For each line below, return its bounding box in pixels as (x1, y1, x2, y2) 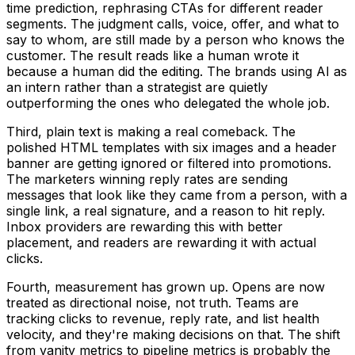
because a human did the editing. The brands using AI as (6, 63, 347, 80)
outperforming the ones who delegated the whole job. (6, 95, 330, 112)
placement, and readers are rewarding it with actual (6, 235, 316, 251)
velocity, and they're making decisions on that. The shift (6, 326, 340, 343)
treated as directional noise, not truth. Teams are (6, 295, 299, 311)
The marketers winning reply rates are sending (6, 171, 288, 188)
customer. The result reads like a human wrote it (6, 48, 299, 64)
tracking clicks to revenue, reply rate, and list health (6, 311, 319, 327)
